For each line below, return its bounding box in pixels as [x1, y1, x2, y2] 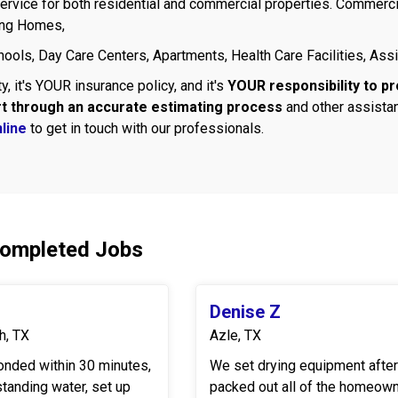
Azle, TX [210, 327, 261, 344]
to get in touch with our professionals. [30, 120, 264, 137]
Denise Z [210, 301, 281, 322]
